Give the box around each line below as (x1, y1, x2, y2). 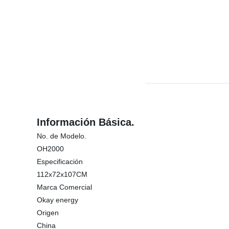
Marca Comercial (37, 183, 92, 191)
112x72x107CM (37, 170, 87, 178)
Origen (37, 209, 59, 217)
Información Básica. (37, 117, 134, 128)
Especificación (37, 157, 83, 166)
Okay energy (37, 196, 78, 204)
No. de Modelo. (37, 132, 86, 140)
